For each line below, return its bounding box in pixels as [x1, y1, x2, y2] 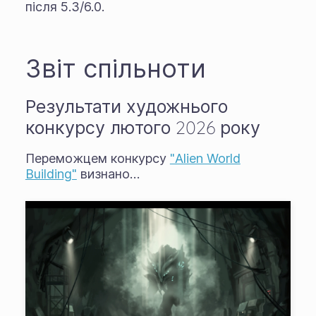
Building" [25, 166, 77, 181]
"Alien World [169, 150, 241, 166]
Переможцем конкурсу [25, 150, 170, 166]
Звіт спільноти [25, 51, 206, 84]
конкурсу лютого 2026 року [25, 116, 260, 138]
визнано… [76, 166, 140, 181]
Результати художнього [25, 95, 228, 117]
